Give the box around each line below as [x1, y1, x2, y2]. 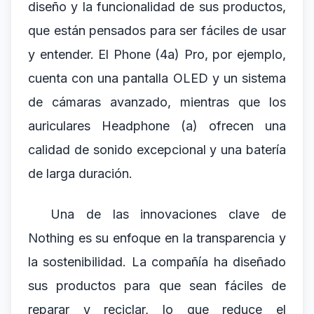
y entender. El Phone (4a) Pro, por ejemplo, [28, 47, 286, 62]
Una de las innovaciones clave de [50, 207, 286, 221]
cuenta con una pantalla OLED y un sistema [28, 71, 286, 86]
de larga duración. [28, 166, 132, 181]
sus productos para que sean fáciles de [28, 278, 286, 293]
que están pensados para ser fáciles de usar [28, 23, 286, 38]
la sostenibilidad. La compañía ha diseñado [28, 254, 286, 269]
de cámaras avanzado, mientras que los [28, 95, 286, 109]
